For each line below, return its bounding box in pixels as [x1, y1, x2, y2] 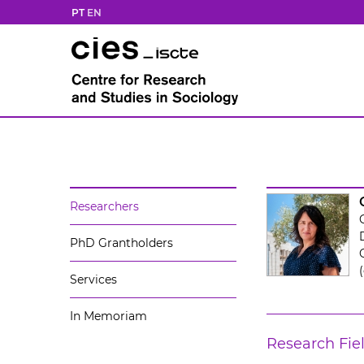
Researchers [70, 199, 139, 214]
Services [70, 272, 117, 287]
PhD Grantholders [70, 236, 173, 250]
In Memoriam [70, 309, 147, 323]
